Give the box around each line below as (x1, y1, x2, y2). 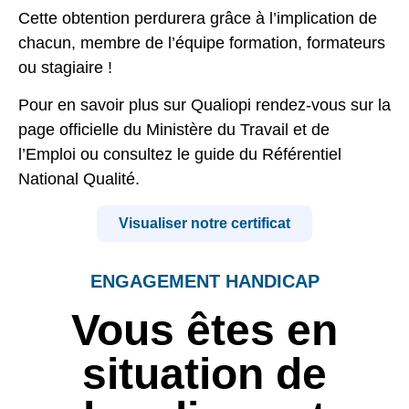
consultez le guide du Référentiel (103, 145, 341, 164)
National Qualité (18, 170, 135, 189)
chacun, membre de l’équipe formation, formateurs (18, 33, 385, 52)
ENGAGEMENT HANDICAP (89, 271, 320, 292)
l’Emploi (18, 145, 76, 164)
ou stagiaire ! (18, 58, 112, 77)
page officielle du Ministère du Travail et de (18, 121, 330, 140)
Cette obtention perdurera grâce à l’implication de (18, 8, 377, 27)
